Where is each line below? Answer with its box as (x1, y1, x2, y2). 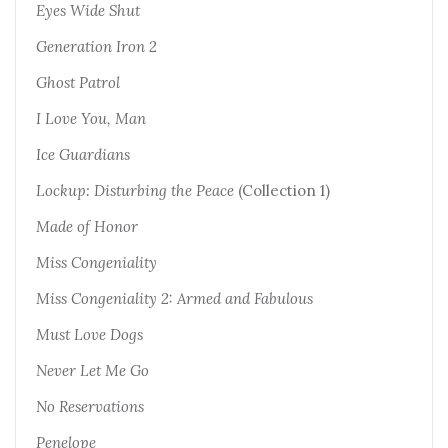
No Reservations (36, 396, 144, 416)
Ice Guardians (36, 144, 130, 164)
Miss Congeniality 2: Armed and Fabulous (36, 288, 313, 308)
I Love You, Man (36, 108, 146, 128)
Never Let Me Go (36, 360, 149, 380)
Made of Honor (36, 216, 138, 236)
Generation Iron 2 (36, 36, 157, 56)
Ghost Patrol (36, 72, 120, 92)
